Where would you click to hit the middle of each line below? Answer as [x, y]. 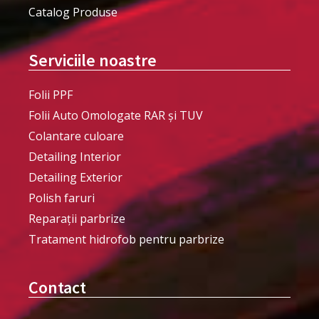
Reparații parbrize [77, 218]
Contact [57, 287]
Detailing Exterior [75, 177]
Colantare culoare [76, 136]
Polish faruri [62, 198]
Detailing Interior [75, 156]
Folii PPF [51, 94]
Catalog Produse [73, 12]
